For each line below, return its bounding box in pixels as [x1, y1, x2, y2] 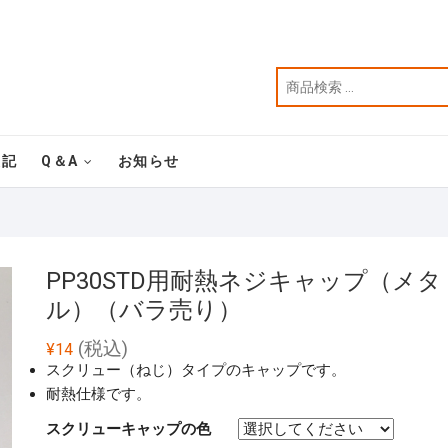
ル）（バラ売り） [46, 296, 242, 324]
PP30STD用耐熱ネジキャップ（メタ [46, 267, 442, 295]
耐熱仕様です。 [46, 385, 151, 403]
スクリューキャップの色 [46, 420, 211, 438]
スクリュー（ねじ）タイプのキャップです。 [46, 361, 346, 379]
